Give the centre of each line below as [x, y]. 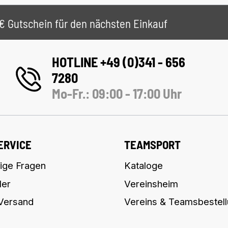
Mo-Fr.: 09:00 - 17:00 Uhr [117, 94]
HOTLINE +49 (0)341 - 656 [118, 62]
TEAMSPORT [152, 144]
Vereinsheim [151, 183]
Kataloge [144, 166]
